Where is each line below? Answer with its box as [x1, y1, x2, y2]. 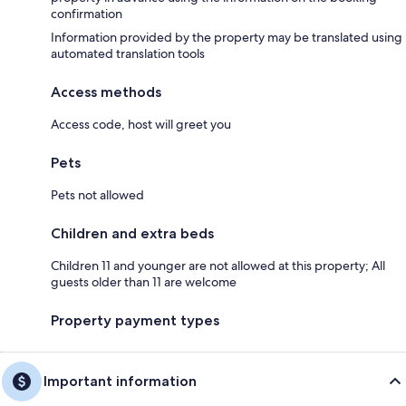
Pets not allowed [51, 186, 144, 203]
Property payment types [51, 311, 219, 329]
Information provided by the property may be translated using [51, 28, 402, 45]
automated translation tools [51, 44, 205, 62]
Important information [43, 372, 197, 390]
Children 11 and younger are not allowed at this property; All [51, 256, 385, 274]
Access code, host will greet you [51, 115, 231, 132]
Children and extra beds [51, 224, 214, 242]
